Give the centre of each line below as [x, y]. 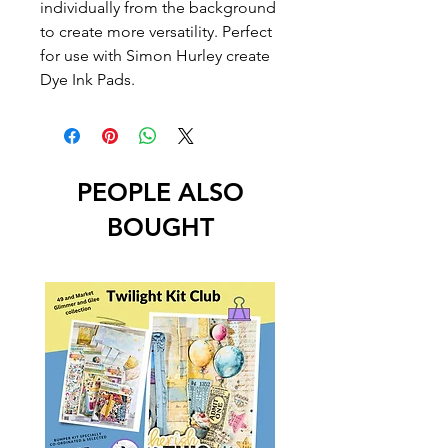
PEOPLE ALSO [160, 192]
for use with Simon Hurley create [155, 56]
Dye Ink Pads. [87, 80]
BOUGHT [160, 227]
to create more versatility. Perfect [156, 32]
